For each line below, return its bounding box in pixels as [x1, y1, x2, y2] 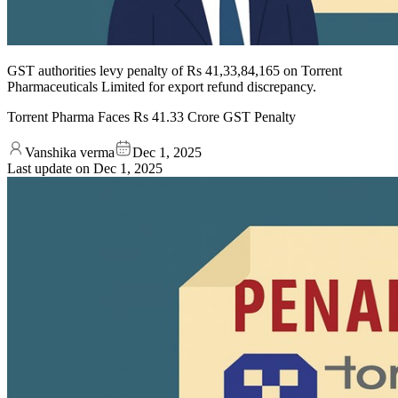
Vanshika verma [25, 144, 115, 160]
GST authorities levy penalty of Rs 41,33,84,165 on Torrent [7, 62, 342, 78]
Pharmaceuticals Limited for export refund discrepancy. [7, 78, 316, 94]
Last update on [7, 160, 93, 176]
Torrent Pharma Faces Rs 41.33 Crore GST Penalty [7, 108, 296, 124]
